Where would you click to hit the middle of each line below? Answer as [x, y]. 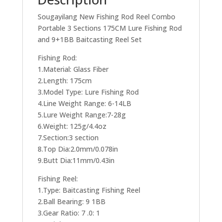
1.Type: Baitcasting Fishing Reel [89, 190]
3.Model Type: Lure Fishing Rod [88, 92]
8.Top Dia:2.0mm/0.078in [78, 149]
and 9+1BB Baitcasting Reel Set [89, 40]
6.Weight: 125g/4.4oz [72, 126]
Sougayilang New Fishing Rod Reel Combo [106, 17]
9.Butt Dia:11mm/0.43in [76, 161]
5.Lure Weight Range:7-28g [82, 115]
